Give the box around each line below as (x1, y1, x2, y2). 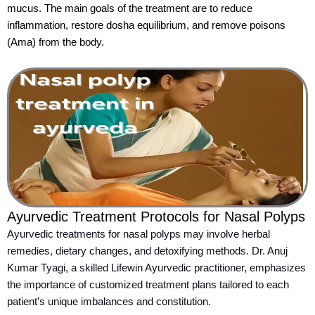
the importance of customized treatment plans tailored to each (7, 278, 289, 290)
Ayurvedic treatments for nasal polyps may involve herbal (7, 228, 270, 240)
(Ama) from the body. (7, 37, 104, 49)
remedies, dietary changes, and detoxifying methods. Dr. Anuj (7, 245, 288, 257)
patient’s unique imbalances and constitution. (7, 295, 211, 307)
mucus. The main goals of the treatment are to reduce (7, 3, 252, 15)
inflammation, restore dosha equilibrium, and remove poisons (7, 20, 285, 32)
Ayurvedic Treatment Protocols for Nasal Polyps (7, 208, 305, 224)
